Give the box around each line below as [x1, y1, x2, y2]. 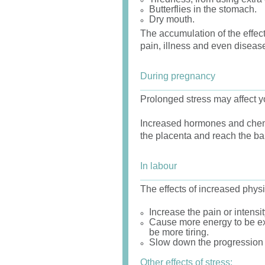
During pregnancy [140, 71, 215, 81]
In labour [140, 161, 177, 171]
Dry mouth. [149, 14, 195, 24]
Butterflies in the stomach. [149, 4, 257, 14]
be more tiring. [149, 227, 209, 237]
